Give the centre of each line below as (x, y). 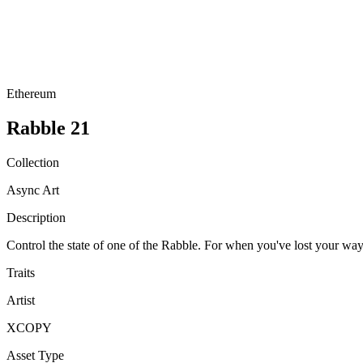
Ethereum (31, 94)
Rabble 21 (48, 128)
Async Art (33, 190)
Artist (21, 300)
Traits (21, 272)
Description (36, 217)
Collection (33, 162)
